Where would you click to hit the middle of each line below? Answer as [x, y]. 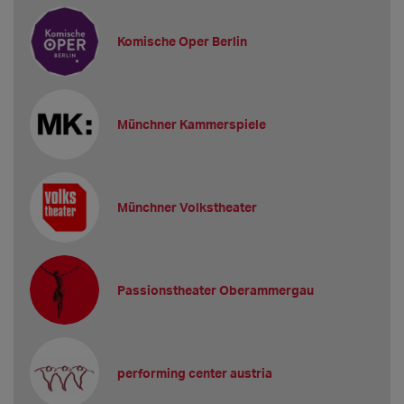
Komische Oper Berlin [183, 41]
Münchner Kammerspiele [192, 124]
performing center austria [195, 372]
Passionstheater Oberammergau [216, 290]
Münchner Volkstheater [188, 207]
